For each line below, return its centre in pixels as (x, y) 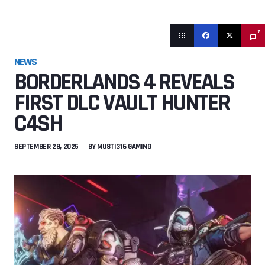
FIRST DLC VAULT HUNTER (122, 103)
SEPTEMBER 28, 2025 (46, 147)
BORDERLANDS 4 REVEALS (124, 83)
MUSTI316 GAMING (124, 147)
